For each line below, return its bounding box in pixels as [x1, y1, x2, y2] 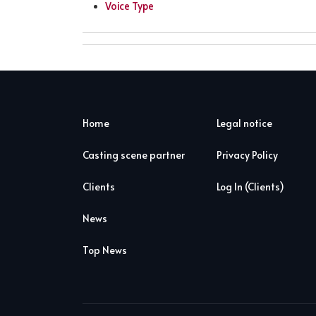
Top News [83, 243, 127, 257]
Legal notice [217, 116, 272, 130]
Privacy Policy [217, 148, 278, 162]
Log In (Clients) [217, 180, 284, 193]
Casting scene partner [83, 148, 185, 162]
